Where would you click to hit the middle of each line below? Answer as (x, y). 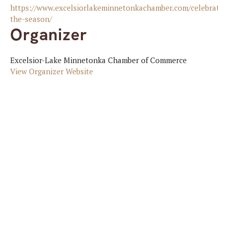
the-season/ (31, 19)
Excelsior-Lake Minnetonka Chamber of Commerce (98, 60)
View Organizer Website (52, 71)
